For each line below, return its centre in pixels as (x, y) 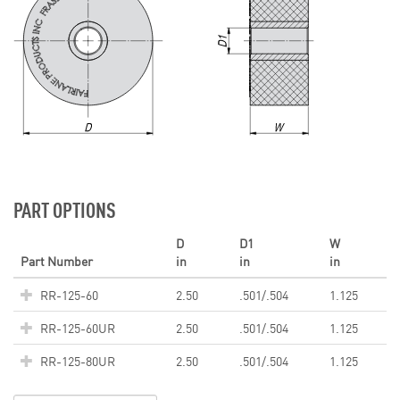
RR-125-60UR (78, 328)
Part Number (57, 261)
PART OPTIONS (65, 209)
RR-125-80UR (78, 361)
